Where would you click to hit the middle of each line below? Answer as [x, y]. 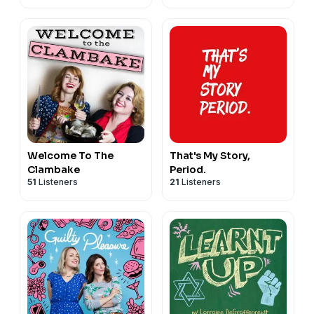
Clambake [54, 169]
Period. [188, 169]
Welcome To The [70, 155]
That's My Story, [210, 155]
